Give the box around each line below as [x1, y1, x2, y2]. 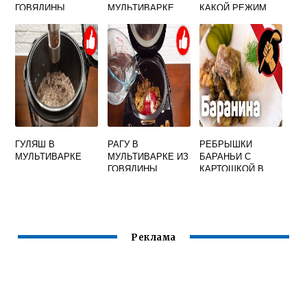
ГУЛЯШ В [15, 137, 56, 150]
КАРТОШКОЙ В [199, 162, 265, 175]
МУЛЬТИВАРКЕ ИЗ [107, 149, 188, 162]
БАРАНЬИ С [199, 149, 251, 162]
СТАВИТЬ [199, 13, 242, 26]
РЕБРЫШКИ [199, 137, 253, 150]
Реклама [131, 232, 176, 244]
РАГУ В [107, 137, 138, 150]
